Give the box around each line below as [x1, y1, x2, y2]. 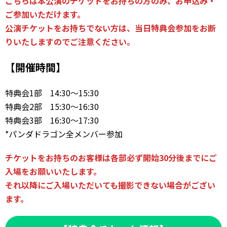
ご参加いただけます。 [5, 8, 85, 20]
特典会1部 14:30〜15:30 [5, 87, 99, 99]
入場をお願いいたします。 [5, 165, 101, 177]
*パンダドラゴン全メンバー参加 [5, 128, 123, 140]
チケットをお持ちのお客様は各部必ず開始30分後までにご [5, 152, 217, 164]
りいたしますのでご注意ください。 [5, 35, 135, 48]
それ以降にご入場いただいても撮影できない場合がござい [5, 179, 215, 191]
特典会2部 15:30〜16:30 [5, 100, 99, 112]
